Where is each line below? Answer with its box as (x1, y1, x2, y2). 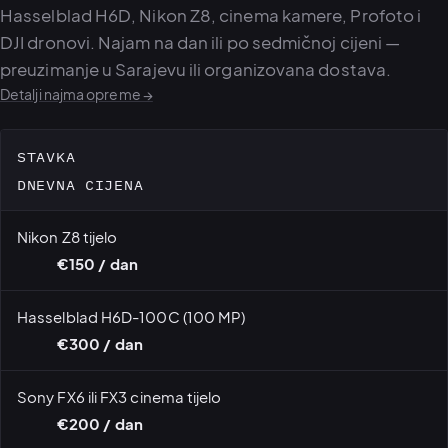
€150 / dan (57, 254, 138, 273)
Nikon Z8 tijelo (17, 226, 118, 246)
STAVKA (17, 145, 76, 166)
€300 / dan (57, 334, 143, 353)
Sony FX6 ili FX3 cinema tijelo (17, 386, 222, 406)
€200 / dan (57, 414, 143, 433)
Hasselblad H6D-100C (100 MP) (17, 306, 246, 326)
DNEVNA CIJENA (17, 173, 144, 194)
